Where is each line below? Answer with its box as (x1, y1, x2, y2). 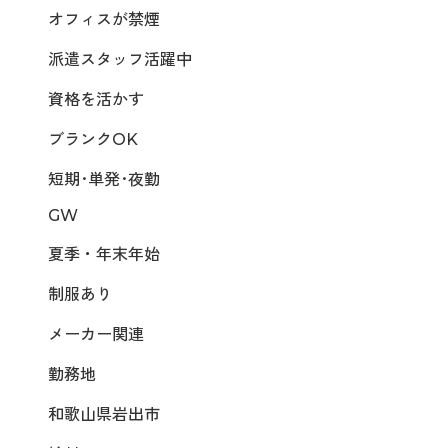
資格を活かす (48, 90, 144, 110)
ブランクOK (48, 130, 138, 150)
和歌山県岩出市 (48, 405, 160, 425)
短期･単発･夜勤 (48, 170, 160, 190)
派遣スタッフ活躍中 (48, 50, 192, 70)
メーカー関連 (48, 325, 144, 345)
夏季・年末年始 (48, 245, 160, 265)
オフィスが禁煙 (48, 10, 160, 30)
